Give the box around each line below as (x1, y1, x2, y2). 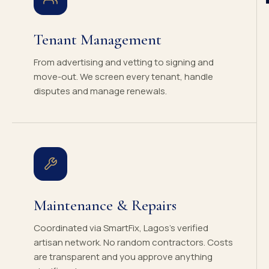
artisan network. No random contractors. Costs (34, 236, 233, 249)
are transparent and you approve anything (34, 250, 213, 263)
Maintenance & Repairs (34, 196, 177, 214)
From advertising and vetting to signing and (34, 56, 214, 68)
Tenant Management (34, 30, 162, 49)
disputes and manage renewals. (34, 85, 167, 97)
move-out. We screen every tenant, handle (34, 70, 213, 83)
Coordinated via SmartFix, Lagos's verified (34, 222, 208, 234)
